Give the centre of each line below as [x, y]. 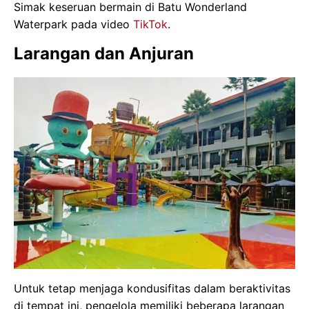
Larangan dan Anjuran [104, 54]
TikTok [150, 24]
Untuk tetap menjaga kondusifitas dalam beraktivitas [152, 288]
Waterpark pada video [73, 24]
